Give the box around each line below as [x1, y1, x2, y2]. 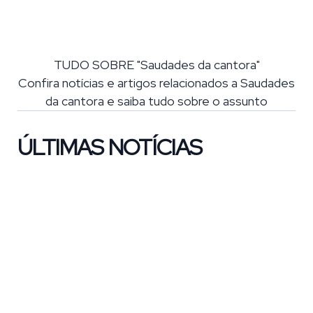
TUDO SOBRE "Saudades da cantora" [53, 57, 260, 73]
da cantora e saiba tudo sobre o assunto [45, 93, 268, 110]
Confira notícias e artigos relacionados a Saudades [18, 75, 295, 92]
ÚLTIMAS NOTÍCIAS [17, 132, 203, 162]
